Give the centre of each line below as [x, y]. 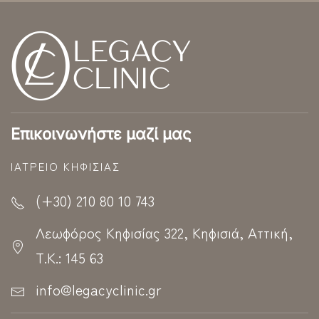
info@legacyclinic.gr [99, 289]
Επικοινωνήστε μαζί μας [101, 134]
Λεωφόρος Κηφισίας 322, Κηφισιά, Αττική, [164, 232]
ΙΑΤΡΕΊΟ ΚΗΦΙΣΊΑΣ [66, 166]
